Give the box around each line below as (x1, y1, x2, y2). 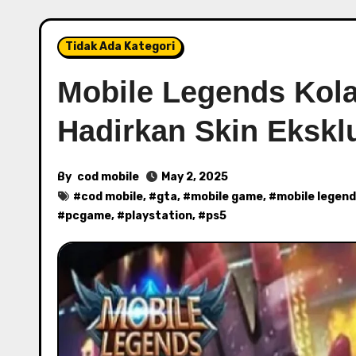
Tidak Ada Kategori (65, 40, 175, 53)
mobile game (191, 190, 263, 203)
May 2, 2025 (161, 170, 228, 184)
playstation (125, 209, 192, 222)
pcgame (65, 209, 111, 222)
